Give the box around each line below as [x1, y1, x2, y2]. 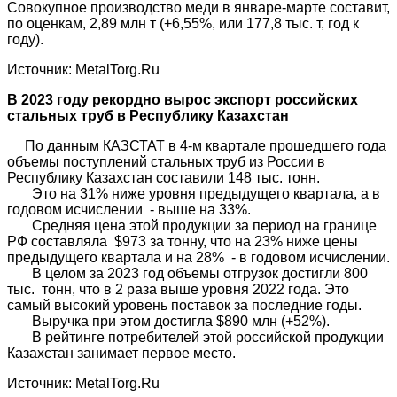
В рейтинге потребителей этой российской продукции [7, 330, 384, 346]
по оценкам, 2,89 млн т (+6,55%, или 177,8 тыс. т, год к [7, 16, 359, 32]
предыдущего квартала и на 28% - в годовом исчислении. [7, 250, 390, 266]
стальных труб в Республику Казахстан [7, 108, 289, 124]
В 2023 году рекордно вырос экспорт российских [7, 92, 358, 108]
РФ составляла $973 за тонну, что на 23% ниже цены [7, 234, 358, 250]
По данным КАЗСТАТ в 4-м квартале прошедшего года [7, 138, 386, 154]
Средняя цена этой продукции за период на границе [7, 218, 377, 234]
